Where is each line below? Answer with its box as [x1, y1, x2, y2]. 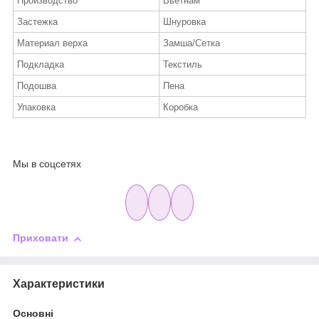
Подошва [17, 80, 56, 91]
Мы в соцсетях [13, 158, 81, 170]
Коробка [163, 101, 198, 113]
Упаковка [17, 101, 56, 113]
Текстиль [163, 58, 202, 70]
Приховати [13, 232, 68, 244]
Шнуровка [163, 16, 206, 27]
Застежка [17, 16, 58, 27]
